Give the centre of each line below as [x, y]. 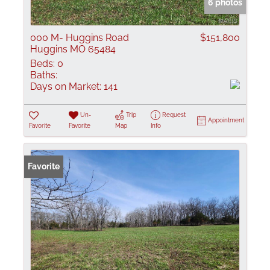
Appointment [226, 120]
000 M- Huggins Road [80, 38]
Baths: [44, 75]
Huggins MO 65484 [73, 49]
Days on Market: [66, 86]
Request [174, 115]
